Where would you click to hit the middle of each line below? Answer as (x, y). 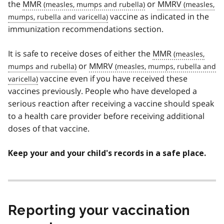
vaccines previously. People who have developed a (102, 91)
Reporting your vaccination (99, 210)
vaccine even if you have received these (113, 78)
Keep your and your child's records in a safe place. (107, 153)
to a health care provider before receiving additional (106, 116)
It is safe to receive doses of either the (80, 53)
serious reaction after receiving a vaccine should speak (111, 103)
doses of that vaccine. (49, 128)
